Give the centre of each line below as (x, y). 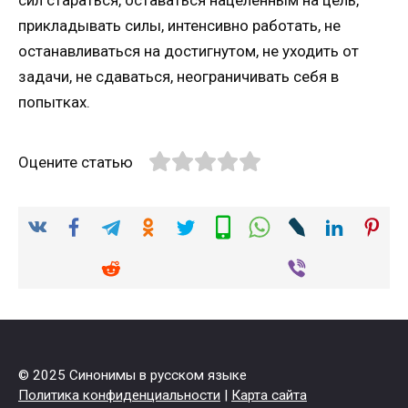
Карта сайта (269, 395)
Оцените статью (76, 163)
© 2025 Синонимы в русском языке (133, 375)
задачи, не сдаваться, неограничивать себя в (178, 77)
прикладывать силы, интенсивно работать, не (179, 26)
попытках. (54, 102)
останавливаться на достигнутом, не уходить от (189, 51)
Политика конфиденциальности (119, 395)
